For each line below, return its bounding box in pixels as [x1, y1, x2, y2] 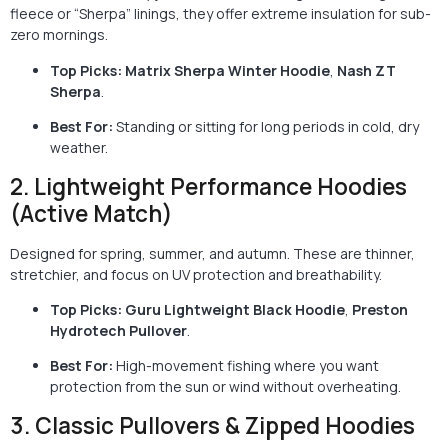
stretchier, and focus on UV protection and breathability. [10, 264, 382, 284]
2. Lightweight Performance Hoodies [10, 170, 407, 202]
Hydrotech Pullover [50, 320, 187, 340]
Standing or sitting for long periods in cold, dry [113, 117, 419, 137]
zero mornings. [10, 25, 108, 45]
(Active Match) [10, 197, 173, 229]
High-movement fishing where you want [113, 356, 379, 376]
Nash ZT [337, 60, 396, 80]
